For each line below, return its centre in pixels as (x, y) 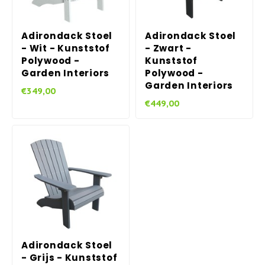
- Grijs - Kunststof (70, 258)
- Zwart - (168, 48)
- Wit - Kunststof (66, 48)
